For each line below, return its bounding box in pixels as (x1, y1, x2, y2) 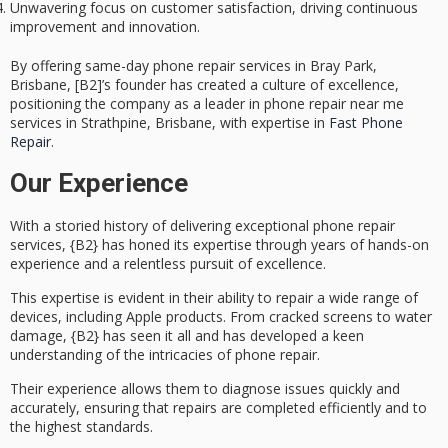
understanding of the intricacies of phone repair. (10, 344, 320, 364)
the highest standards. (10, 417, 153, 437)
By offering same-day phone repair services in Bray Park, (10, 56, 377, 76)
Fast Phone (329, 113, 403, 133)
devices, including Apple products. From (10, 306, 269, 326)
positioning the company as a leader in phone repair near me (10, 94, 404, 114)
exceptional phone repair (235, 215, 395, 235)
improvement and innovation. (10, 17, 200, 37)
